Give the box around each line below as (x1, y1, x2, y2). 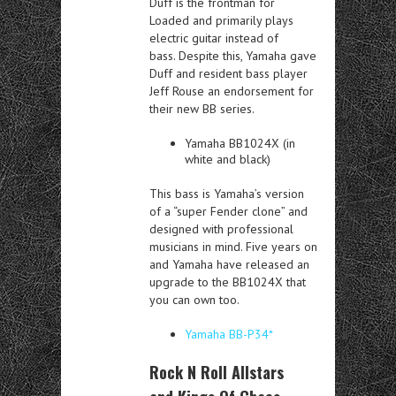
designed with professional (149, 220, 293, 237)
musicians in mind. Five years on (149, 238, 317, 255)
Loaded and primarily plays (149, 11, 293, 28)
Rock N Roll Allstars (149, 360, 284, 384)
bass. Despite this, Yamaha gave (149, 47, 316, 64)
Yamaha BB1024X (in (185, 134, 295, 151)
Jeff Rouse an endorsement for (149, 82, 314, 99)
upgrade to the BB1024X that (149, 273, 306, 290)
